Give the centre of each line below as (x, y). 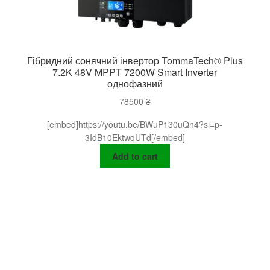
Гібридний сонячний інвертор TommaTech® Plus (135, 61)
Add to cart (135, 156)
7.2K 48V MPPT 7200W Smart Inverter (135, 72)
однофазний (135, 84)
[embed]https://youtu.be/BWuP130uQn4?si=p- (135, 124)
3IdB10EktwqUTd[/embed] (135, 138)
